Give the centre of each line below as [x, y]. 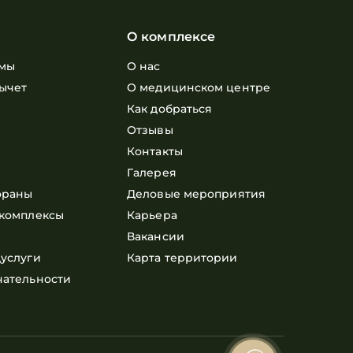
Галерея [152, 173]
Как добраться [170, 109]
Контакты [155, 151]
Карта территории [182, 258]
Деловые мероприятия [196, 194]
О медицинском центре [199, 87]
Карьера [152, 215]
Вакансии [156, 236]
